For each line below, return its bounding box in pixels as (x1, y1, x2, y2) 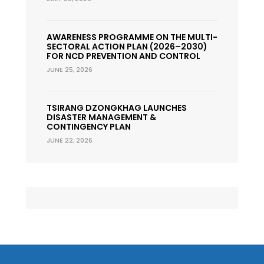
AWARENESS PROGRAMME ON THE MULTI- (47, 31, 217, 43)
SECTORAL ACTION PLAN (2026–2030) (47, 40, 207, 52)
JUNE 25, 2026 (47, 64, 93, 74)
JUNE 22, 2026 (47, 135, 93, 145)
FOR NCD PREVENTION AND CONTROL (47, 49, 200, 62)
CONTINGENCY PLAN (47, 120, 131, 133)
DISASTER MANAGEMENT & (47, 111, 156, 123)
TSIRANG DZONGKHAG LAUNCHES (47, 101, 187, 114)
